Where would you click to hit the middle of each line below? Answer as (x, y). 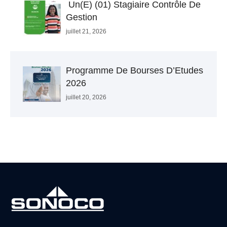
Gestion (82, 17)
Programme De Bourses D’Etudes (135, 71)
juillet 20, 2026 (86, 98)
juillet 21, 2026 (86, 32)
